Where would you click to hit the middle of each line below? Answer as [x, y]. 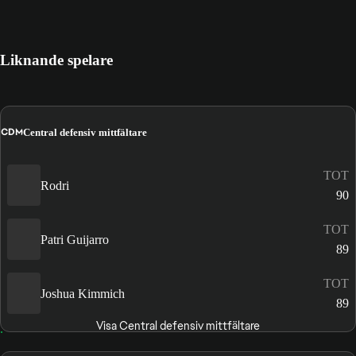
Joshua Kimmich [83, 293]
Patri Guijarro [75, 239]
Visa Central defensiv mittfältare [178, 326]
